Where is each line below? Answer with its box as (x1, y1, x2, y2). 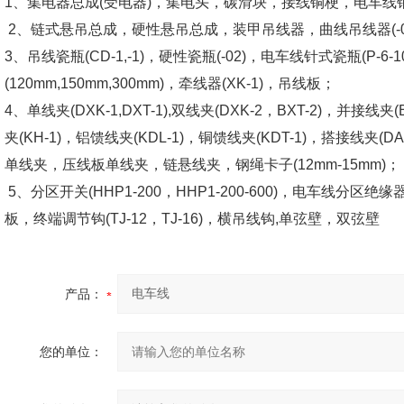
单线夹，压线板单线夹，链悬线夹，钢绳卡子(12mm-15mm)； (5, 157, 400, 172)
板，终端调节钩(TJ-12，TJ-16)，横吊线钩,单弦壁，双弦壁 (5, 211, 380, 226)
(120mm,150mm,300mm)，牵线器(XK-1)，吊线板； (5, 76, 339, 91)
